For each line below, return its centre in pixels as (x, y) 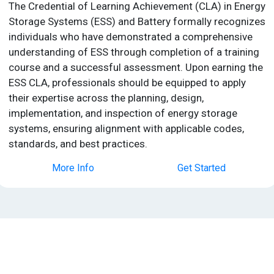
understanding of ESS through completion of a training (134, 52)
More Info (73, 168)
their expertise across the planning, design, (106, 98)
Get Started (201, 168)
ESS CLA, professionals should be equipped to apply (128, 82)
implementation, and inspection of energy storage (123, 113)
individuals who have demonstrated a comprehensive (131, 36)
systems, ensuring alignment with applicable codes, (127, 128)
